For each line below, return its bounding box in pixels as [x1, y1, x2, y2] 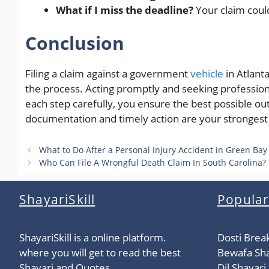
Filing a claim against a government [25, 67, 190, 81]
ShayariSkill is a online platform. [19, 231, 166, 245]
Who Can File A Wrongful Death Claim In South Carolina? [39, 157, 267, 169]
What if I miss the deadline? [56, 2, 193, 17]
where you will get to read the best [19, 246, 181, 260]
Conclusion [25, 31, 124, 56]
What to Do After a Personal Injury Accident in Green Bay [39, 144, 268, 156]
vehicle [190, 67, 223, 81]
